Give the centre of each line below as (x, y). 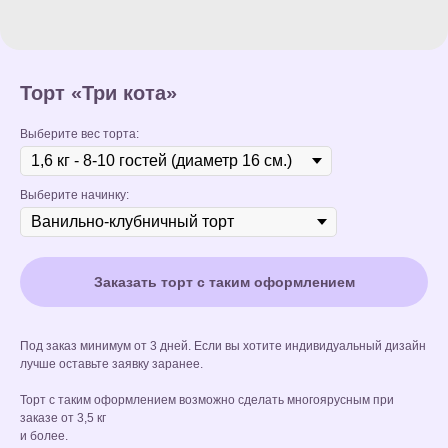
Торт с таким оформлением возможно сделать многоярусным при (207, 400)
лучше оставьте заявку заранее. (111, 364)
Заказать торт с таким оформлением (224, 282)
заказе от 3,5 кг (63, 418)
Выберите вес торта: (79, 134)
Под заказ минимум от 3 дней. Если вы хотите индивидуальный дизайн (223, 346)
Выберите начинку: (74, 195)
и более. (44, 436)
